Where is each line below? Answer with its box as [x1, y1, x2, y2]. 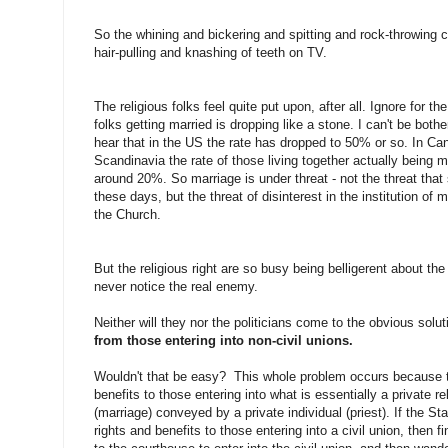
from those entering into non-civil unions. [94, 332, 353, 348]
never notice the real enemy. [94, 278, 258, 294]
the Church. [94, 206, 161, 222]
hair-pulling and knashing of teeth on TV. [94, 44, 327, 60]
